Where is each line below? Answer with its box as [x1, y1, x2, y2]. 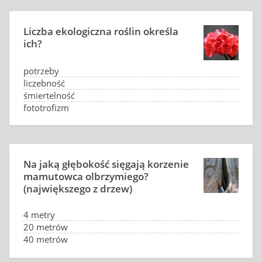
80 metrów [23, 246, 68, 257]
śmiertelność [23, 89, 75, 101]
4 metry [23, 209, 55, 220]
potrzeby [23, 65, 59, 77]
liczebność [23, 77, 65, 89]
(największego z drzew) [23, 182, 132, 195]
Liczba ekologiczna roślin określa [23, 25, 178, 38]
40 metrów [23, 233, 68, 245]
